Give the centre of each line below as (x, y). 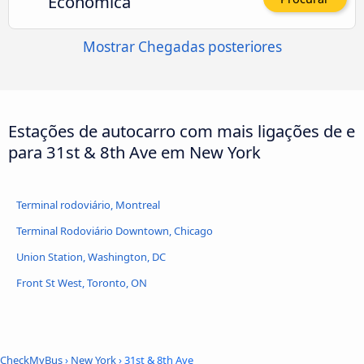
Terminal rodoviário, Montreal (88, 204)
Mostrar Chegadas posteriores (182, 46)
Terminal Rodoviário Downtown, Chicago (115, 230)
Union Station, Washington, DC (91, 256)
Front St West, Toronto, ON (82, 282)
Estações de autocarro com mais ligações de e (182, 130)
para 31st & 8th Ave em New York (134, 152)
